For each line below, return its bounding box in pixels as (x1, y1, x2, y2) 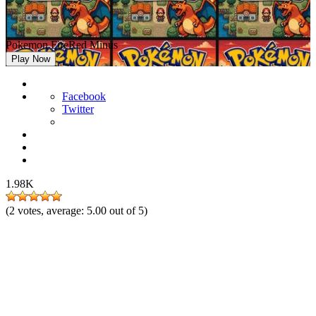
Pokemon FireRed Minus (6, 39, 118, 51)
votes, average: (18, 205, 87, 217)
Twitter (62, 103, 94, 115)
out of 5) (109, 205, 147, 217)
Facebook (62, 90, 106, 102)
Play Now (11, 54, 50, 64)
